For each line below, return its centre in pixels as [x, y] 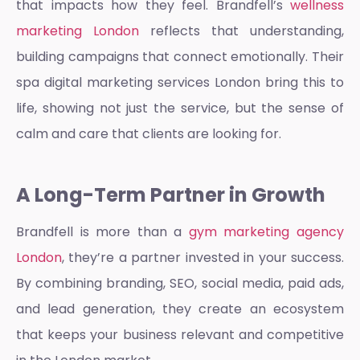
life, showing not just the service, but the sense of [180, 108]
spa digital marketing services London [138, 82]
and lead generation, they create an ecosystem [180, 309]
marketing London [78, 31]
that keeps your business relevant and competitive [180, 334]
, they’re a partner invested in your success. [203, 257]
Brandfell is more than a [102, 231]
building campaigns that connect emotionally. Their [180, 56]
